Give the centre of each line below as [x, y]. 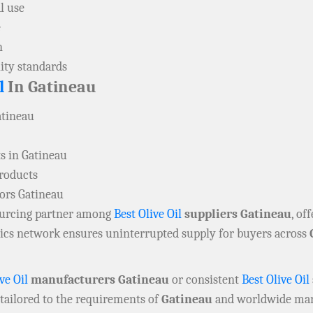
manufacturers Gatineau [99, 280]
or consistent [205, 280]
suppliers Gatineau [236, 214]
